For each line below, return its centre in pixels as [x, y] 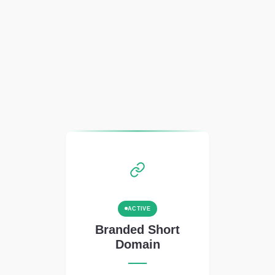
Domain [137, 244]
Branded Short [137, 229]
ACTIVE [139, 208]
